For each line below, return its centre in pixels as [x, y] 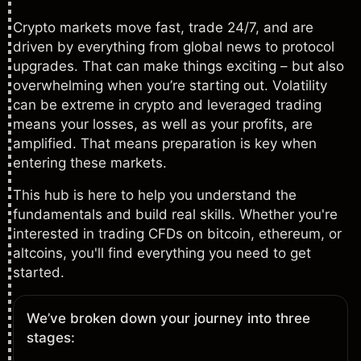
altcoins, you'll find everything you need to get [162, 253]
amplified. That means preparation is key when [165, 143]
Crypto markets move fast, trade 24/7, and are [163, 27]
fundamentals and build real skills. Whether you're [175, 214]
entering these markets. [92, 163]
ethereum [290, 234]
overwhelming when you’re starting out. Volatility [170, 85]
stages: [51, 338]
